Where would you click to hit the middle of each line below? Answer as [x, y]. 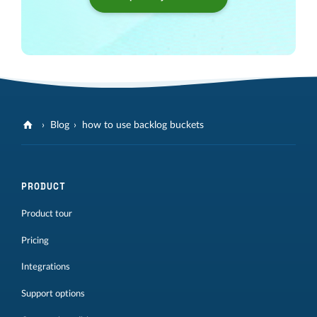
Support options [53, 294]
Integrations [46, 267]
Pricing [35, 240]
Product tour [47, 213]
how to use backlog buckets [143, 125]
